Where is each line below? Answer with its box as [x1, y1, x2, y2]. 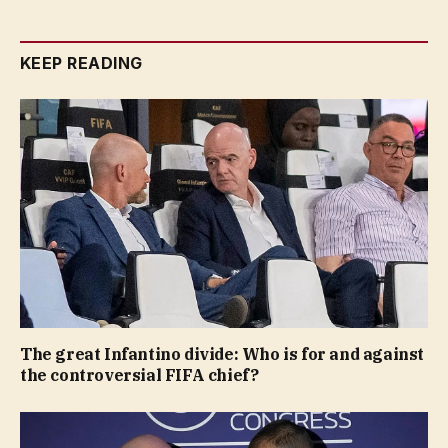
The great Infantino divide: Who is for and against [20, 344, 425, 365]
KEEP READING [20, 52, 143, 73]
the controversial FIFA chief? [20, 365, 259, 386]
